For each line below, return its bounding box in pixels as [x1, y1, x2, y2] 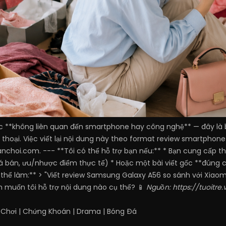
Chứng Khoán [23, 206, 71, 216]
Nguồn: [146, 182, 173, 192]
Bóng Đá [107, 206, 137, 216]
